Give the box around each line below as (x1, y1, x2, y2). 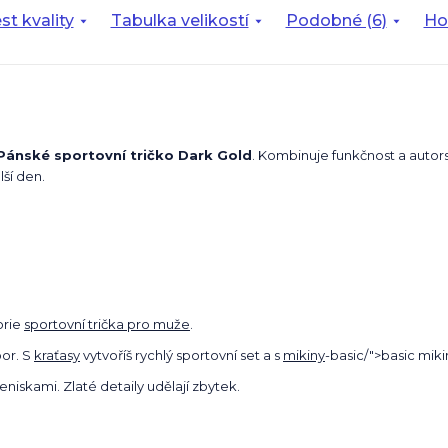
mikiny (283, 346, 325, 363)
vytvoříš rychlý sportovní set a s (80, 346, 283, 363)
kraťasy (34, 346, 80, 363)
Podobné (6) (285, 10, 387, 30)
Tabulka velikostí (110, 10, 249, 30)
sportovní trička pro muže (24, 315, 190, 332)
